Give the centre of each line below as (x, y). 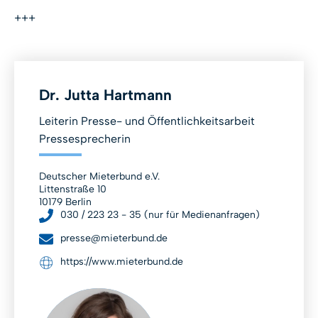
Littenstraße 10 (73, 190)
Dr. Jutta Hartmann (105, 95)
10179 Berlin (65, 202)
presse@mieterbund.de (114, 238)
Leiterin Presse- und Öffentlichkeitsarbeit (147, 121)
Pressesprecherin (85, 139)
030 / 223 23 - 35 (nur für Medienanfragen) (160, 215)
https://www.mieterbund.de (122, 262)
